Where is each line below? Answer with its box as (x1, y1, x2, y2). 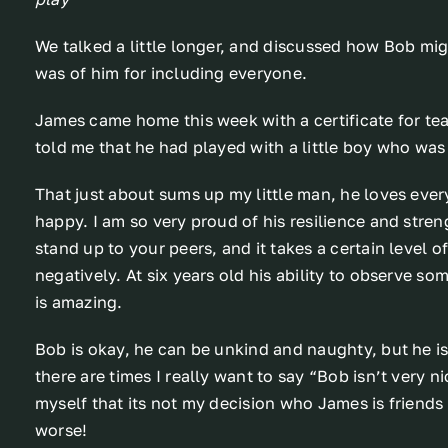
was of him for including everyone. (34, 63, 308, 84)
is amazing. (34, 292, 123, 313)
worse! (34, 420, 88, 441)
